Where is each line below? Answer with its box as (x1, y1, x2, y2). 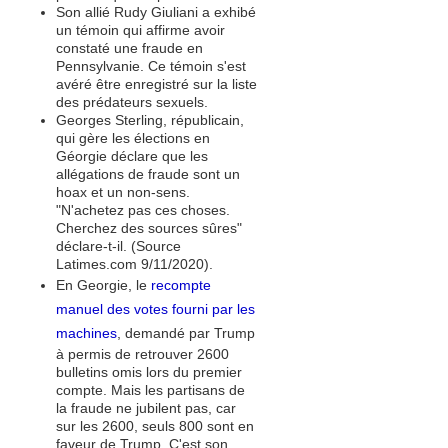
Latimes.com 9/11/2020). (56, 256, 213, 272)
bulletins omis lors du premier (56, 364, 242, 380)
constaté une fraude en (56, 40, 203, 56)
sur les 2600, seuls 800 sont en (56, 418, 254, 434)
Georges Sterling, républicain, (56, 112, 244, 128)
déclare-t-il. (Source (56, 238, 181, 254)
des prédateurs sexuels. (56, 94, 208, 110)
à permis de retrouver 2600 (56, 346, 229, 362)
